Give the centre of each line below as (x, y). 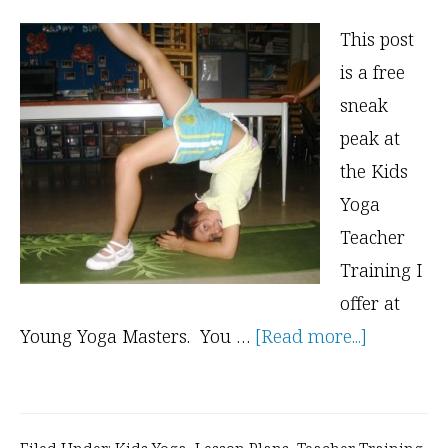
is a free (372, 72)
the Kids (374, 171)
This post (377, 39)
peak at (370, 138)
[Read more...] (311, 336)
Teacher (372, 237)
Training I (381, 270)
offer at (370, 303)
